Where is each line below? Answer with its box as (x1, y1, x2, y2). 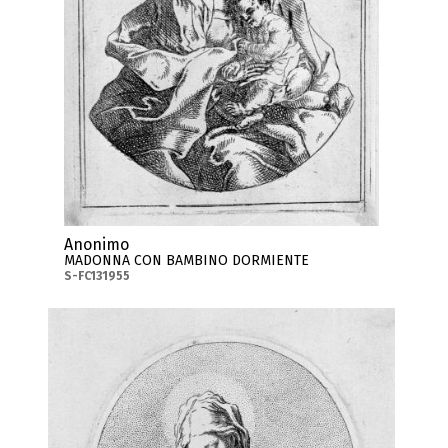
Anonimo (63, 234, 129, 254)
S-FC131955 (63, 268, 130, 283)
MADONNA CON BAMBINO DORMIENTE (63, 251, 309, 269)
